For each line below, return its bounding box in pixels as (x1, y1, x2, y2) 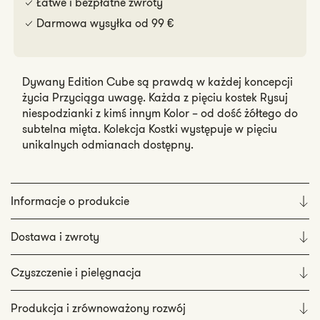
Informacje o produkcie (11, 193, 129, 209)
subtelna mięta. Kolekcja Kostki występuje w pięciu (22, 121, 277, 137)
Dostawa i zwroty (11, 229, 99, 245)
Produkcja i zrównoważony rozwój (11, 300, 186, 316)
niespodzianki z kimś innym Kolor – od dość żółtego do (22, 105, 298, 121)
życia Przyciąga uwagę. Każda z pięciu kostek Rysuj (22, 89, 288, 106)
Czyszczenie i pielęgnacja (11, 264, 141, 281)
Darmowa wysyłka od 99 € (36, 15, 174, 31)
